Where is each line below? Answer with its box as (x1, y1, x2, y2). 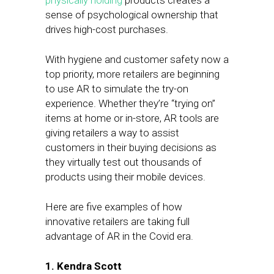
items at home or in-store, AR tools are (45, 112, 219, 124)
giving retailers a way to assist (45, 127, 179, 139)
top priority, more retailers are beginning (45, 68, 220, 80)
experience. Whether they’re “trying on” (45, 97, 215, 109)
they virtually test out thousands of (45, 156, 202, 168)
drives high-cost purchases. (45, 23, 168, 35)
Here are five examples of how (45, 201, 182, 213)
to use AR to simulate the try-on (45, 83, 188, 95)
